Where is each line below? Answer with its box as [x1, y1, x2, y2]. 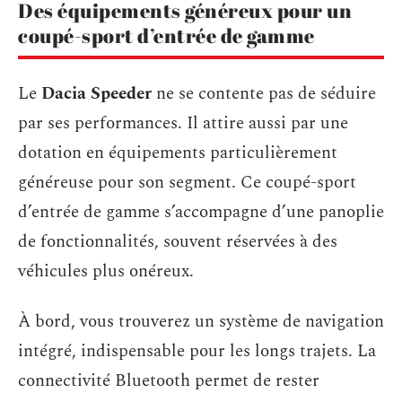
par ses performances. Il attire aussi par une [18, 110, 348, 136]
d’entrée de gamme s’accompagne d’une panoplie [18, 199, 384, 225]
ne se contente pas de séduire [152, 81, 376, 107]
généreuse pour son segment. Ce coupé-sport [18, 170, 356, 196]
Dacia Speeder [41, 81, 152, 107]
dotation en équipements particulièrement [18, 140, 337, 166]
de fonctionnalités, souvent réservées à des [18, 229, 337, 255]
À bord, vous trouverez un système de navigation [18, 308, 384, 335]
